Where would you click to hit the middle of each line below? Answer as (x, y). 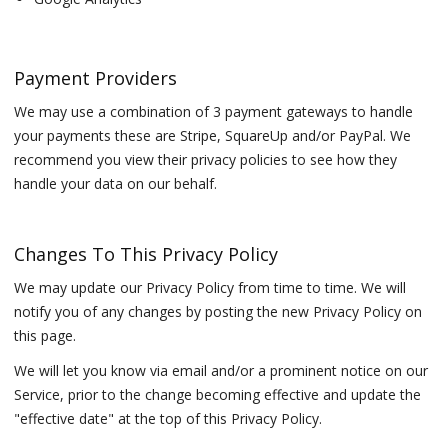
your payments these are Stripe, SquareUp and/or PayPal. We (213, 135)
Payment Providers (96, 77)
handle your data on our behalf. (116, 183)
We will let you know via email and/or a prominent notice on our (221, 371)
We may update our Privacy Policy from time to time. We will (210, 288)
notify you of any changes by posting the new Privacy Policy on (218, 312)
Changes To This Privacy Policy (146, 254)
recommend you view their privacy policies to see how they (206, 159)
